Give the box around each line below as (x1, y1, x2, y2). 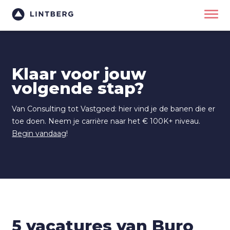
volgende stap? (12, 78, 144, 98)
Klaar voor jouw (12, 64, 147, 84)
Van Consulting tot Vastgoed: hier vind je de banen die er (12, 104, 216, 113)
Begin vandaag (12, 128, 67, 138)
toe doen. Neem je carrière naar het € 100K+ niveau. (12, 116, 201, 126)
